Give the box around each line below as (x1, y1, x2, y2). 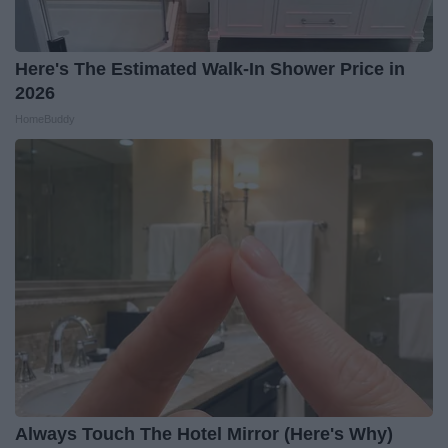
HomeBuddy (15, 113, 75, 126)
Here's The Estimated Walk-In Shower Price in (15, 59, 405, 80)
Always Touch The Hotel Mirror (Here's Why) (15, 424, 393, 445)
